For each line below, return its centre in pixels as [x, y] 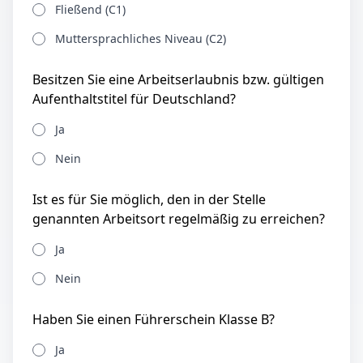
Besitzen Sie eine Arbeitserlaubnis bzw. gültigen [178, 79]
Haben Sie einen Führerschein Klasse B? [154, 319]
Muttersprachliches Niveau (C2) [141, 38]
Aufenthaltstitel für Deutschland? [134, 99]
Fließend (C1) [90, 9]
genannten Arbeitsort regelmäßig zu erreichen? [179, 219]
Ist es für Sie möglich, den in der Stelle [149, 199]
